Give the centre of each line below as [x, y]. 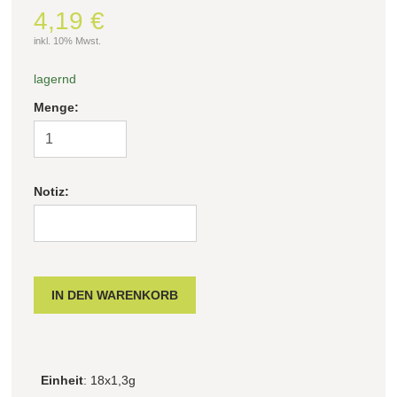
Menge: [56, 107]
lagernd [55, 78]
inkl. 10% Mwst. [67, 40]
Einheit [62, 380]
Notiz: [51, 191]
